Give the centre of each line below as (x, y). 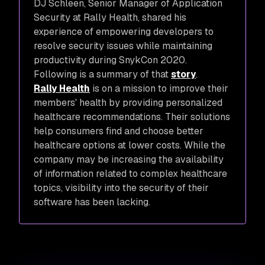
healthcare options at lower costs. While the (130, 145)
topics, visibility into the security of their (121, 188)
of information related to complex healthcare (130, 174)
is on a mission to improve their (159, 88)
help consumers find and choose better (119, 131)
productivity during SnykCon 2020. (112, 60)
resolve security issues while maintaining (123, 46)
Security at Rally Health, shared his (110, 17)
